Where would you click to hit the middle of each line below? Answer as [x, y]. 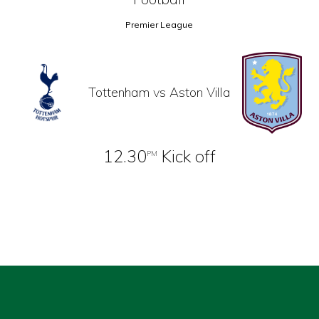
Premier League [159, 25]
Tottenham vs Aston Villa [159, 93]
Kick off [186, 156]
